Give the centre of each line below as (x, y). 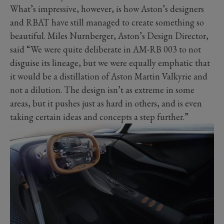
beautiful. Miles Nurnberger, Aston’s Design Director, (109, 36)
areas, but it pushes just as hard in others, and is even (106, 103)
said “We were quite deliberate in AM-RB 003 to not (105, 49)
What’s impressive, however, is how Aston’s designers (107, 9)
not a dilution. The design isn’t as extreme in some (102, 90)
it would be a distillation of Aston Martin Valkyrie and (109, 76)
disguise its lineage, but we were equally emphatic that (110, 63)
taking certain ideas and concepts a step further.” (99, 117)
